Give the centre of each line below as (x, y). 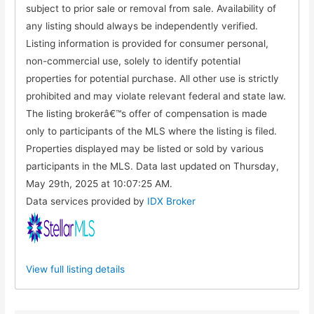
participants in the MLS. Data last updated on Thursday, (153, 166)
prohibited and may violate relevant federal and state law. (156, 96)
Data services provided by (87, 201)
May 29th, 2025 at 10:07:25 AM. (100, 183)
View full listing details (76, 269)
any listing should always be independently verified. (142, 26)
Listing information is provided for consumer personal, (148, 43)
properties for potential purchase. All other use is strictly (153, 78)
